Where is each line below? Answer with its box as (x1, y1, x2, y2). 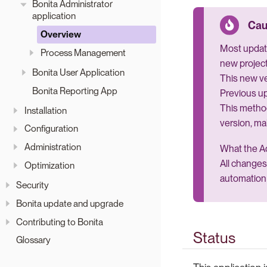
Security (16, 179, 49, 191)
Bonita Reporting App (32, 85, 117, 97)
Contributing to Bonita (16, 216, 103, 228)
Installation (24, 104, 67, 116)
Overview (40, 29, 81, 41)
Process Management (40, 46, 126, 58)
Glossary (16, 234, 51, 246)
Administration (24, 141, 81, 153)
